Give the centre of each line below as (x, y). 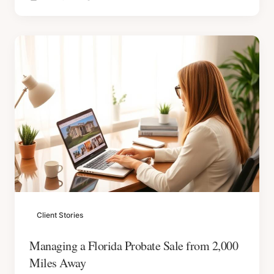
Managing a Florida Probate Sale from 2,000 (134, 246)
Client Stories (60, 215)
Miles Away (57, 263)
